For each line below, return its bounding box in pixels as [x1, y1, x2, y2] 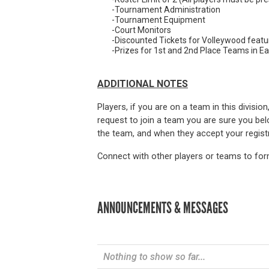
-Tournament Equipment [112, 15, 205, 25]
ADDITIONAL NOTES [97, 78, 188, 90]
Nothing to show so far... [103, 251, 205, 263]
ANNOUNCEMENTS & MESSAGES [97, 199, 228, 218]
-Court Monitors [112, 25, 171, 35]
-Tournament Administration [112, 5, 220, 15]
